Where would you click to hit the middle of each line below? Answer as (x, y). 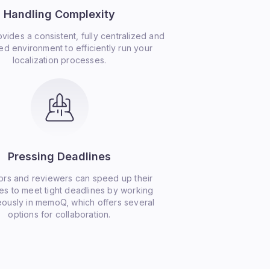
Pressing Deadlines (59, 205)
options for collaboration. (59, 262)
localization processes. (59, 108)
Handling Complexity (59, 62)
